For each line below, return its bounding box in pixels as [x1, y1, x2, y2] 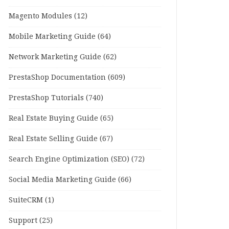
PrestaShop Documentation [9, 73, 106, 81]
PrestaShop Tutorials [9, 94, 84, 102]
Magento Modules [9, 12, 72, 20]
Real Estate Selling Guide [9, 134, 98, 143]
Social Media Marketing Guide [9, 175, 116, 184]
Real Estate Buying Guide [9, 114, 98, 122]
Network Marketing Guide [9, 53, 101, 61]
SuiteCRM [9, 196, 43, 204]
